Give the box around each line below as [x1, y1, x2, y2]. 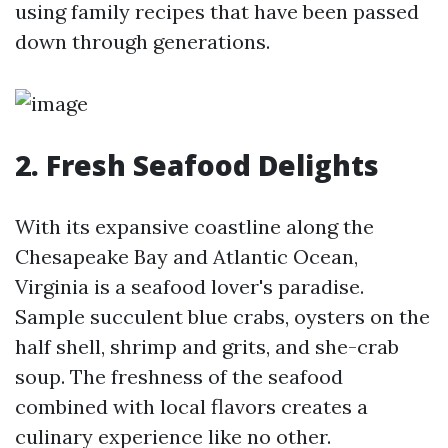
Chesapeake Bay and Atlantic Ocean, [15, 244, 358, 269]
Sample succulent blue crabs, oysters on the [15, 304, 430, 329]
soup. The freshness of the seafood [15, 364, 343, 389]
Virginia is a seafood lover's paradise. [15, 274, 364, 299]
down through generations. [15, 29, 270, 54]
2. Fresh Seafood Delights [15, 146, 379, 184]
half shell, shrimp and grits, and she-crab [15, 334, 399, 359]
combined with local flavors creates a [15, 394, 368, 419]
